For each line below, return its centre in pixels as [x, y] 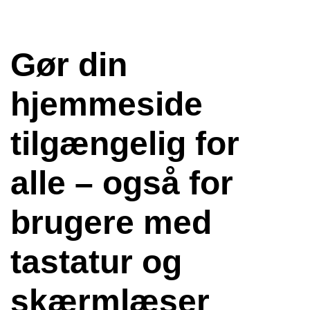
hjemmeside [107, 104]
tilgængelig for [125, 144]
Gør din [69, 65]
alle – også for [122, 183]
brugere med [111, 222]
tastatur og [96, 262]
